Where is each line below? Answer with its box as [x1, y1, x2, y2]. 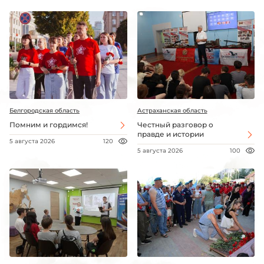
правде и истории [137, 130, 204, 139]
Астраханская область [137, 107, 207, 115]
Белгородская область [9, 107, 80, 115]
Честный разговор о [137, 120, 213, 130]
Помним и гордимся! [9, 120, 88, 130]
